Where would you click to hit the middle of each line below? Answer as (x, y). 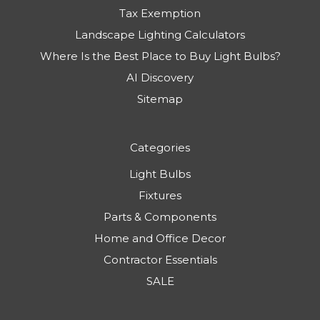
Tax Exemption (160, 14)
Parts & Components (160, 217)
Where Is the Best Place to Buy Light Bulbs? (160, 56)
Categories (160, 148)
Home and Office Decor (160, 239)
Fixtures (160, 196)
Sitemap (160, 99)
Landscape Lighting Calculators (160, 35)
